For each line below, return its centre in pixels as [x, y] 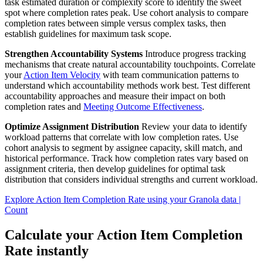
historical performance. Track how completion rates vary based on [127, 159]
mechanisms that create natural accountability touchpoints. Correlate [130, 65]
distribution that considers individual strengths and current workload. [131, 180]
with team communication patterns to [170, 75]
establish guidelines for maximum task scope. [88, 34]
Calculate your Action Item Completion [124, 235]
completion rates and [44, 107]
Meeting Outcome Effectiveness [143, 107]
